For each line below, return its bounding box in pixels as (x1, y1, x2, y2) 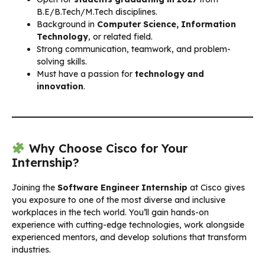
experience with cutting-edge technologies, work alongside (12, 219, 244, 230)
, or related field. (88, 31, 153, 42)
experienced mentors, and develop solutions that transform (12, 231, 247, 243)
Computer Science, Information (97, 18, 236, 30)
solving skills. (37, 56, 87, 67)
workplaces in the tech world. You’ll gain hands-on (12, 206, 209, 218)
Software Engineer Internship (57, 182, 188, 193)
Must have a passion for (37, 68, 135, 79)
